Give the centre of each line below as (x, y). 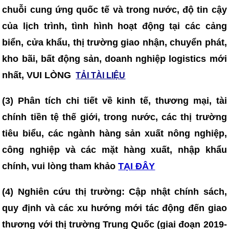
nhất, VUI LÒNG (38, 75)
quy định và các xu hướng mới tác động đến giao (114, 208)
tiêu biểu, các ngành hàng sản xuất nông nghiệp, (114, 133)
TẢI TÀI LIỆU (101, 75)
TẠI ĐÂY (137, 166)
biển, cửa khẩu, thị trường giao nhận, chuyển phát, (114, 42)
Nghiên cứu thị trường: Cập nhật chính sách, (122, 192)
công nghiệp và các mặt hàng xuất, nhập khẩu (114, 150)
